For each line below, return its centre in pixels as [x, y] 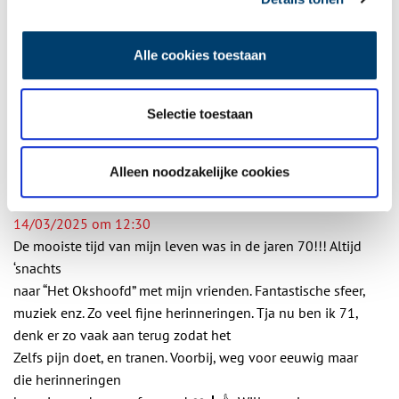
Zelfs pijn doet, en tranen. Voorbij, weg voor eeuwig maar [186, 357]
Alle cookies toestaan [199, 55]
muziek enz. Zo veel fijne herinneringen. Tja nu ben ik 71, [186, 313]
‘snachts [37, 268]
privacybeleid [269, 28]
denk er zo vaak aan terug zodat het [122, 335]
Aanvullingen [94, 94]
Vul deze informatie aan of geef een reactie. [144, 128]
